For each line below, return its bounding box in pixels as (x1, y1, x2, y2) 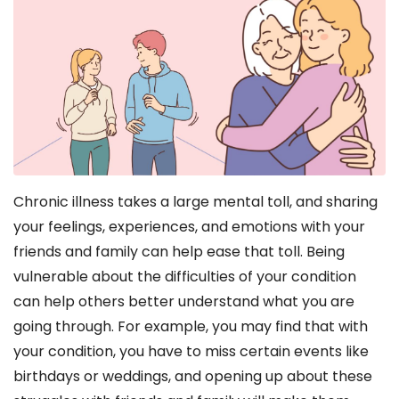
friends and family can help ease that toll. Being (13, 240, 345, 262)
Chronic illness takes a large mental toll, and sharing (13, 191, 378, 212)
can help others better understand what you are (13, 290, 354, 312)
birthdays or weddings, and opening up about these (13, 365, 372, 387)
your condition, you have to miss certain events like (13, 340, 369, 362)
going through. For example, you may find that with (13, 315, 368, 337)
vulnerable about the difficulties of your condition (13, 265, 356, 287)
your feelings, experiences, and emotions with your (13, 216, 365, 237)
